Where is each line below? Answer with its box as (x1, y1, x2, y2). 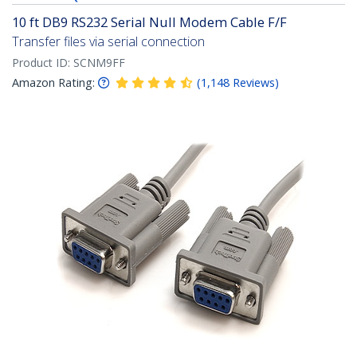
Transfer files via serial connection (12, 33, 205, 51)
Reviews (233, 75, 275, 91)
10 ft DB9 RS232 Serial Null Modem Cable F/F (12, 13, 287, 32)
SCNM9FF (73, 55, 125, 71)
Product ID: (12, 55, 73, 71)
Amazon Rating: (12, 75, 95, 91)
